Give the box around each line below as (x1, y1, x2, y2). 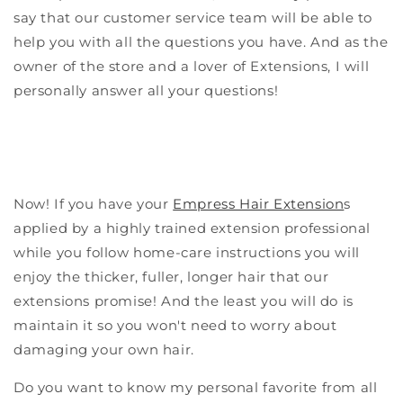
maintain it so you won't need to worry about (13, 316, 337, 334)
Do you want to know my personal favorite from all (13, 378, 378, 396)
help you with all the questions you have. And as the (13, 32, 389, 50)
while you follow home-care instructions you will (13, 243, 360, 261)
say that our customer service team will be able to (13, 8, 373, 26)
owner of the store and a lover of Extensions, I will (13, 57, 370, 75)
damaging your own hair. (13, 340, 194, 358)
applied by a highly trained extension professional (13, 219, 372, 237)
